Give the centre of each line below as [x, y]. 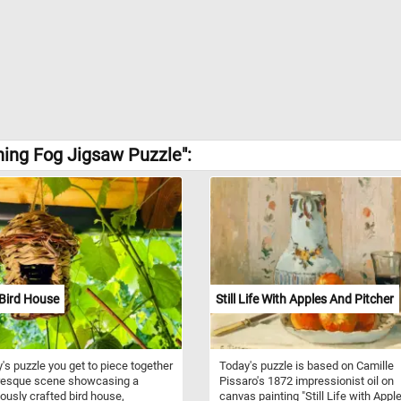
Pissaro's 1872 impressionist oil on [307, 380]
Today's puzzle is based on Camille [307, 365]
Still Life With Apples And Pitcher [305, 299]
